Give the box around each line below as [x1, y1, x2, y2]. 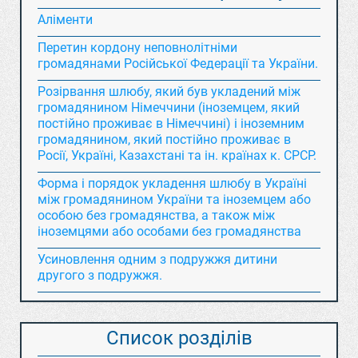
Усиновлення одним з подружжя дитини [38, 252, 277, 267]
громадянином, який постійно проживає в [38, 132, 291, 147]
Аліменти [38, 12, 93, 27]
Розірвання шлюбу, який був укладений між [38, 84, 300, 99]
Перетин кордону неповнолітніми [38, 40, 237, 55]
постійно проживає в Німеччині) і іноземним [38, 116, 304, 131]
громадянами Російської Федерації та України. [38, 56, 318, 71]
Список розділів [105, 327, 253, 349]
